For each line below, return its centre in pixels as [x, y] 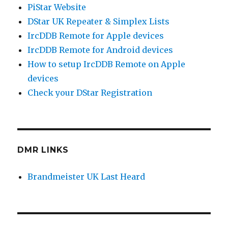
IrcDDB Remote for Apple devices [96, 36]
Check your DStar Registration [90, 93]
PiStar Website [57, 7]
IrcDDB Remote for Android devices [101, 50]
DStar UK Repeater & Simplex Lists [99, 22]
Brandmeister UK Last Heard [87, 177]
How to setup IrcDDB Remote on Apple [107, 64]
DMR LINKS [43, 150]
